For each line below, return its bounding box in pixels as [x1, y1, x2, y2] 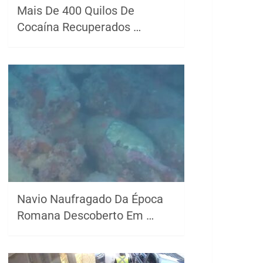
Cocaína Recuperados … [17, 20, 141, 35]
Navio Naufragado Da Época [17, 192, 164, 207]
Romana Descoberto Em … [17, 208, 154, 223]
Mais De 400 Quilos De [17, 4, 135, 18]
